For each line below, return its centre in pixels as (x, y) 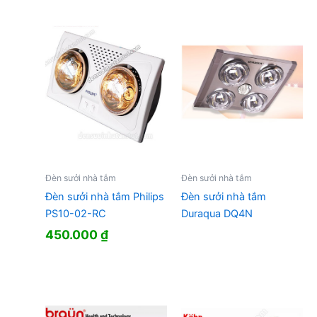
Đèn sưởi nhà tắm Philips (104, 197)
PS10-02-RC (75, 214)
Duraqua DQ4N (217, 214)
